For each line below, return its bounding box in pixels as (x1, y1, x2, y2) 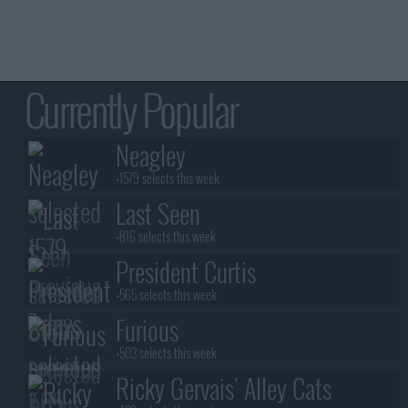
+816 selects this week (115, 227, 216, 247)
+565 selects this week (115, 285, 217, 305)
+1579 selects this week (115, 168, 219, 189)
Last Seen (115, 195, 200, 233)
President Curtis (115, 253, 256, 291)
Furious (115, 311, 178, 350)
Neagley (115, 137, 186, 175)
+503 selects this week (115, 343, 217, 363)
